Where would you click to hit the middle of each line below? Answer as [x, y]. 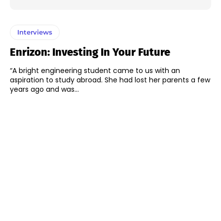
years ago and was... [44, 90]
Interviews [35, 32]
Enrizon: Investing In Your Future [90, 52]
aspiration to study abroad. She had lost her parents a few [110, 80]
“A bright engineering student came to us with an [95, 71]
